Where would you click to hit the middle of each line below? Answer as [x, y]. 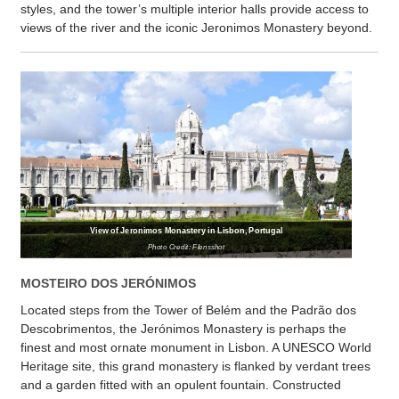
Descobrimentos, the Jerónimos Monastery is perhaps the [183, 329]
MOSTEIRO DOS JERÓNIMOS [108, 284]
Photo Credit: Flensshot [186, 247]
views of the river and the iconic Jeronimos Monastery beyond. [196, 28]
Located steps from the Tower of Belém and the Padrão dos [188, 310]
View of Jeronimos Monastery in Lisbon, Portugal [186, 230]
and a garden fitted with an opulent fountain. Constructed [181, 385]
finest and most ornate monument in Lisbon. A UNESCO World [196, 348]
